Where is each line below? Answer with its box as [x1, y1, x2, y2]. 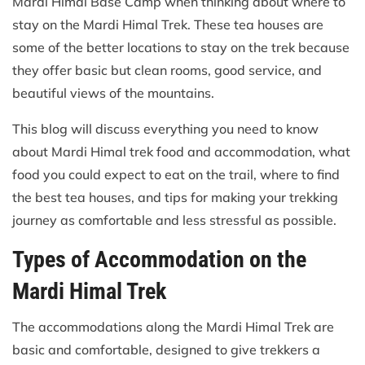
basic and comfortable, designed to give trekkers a [12, 341, 320, 358]
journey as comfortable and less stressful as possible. [12, 212, 336, 229]
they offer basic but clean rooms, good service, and [12, 62, 322, 79]
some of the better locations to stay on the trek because [12, 39, 350, 56]
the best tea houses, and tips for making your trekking [12, 189, 338, 206]
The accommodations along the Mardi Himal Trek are [12, 319, 334, 336]
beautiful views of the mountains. [12, 85, 214, 102]
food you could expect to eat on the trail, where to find [12, 166, 340, 183]
